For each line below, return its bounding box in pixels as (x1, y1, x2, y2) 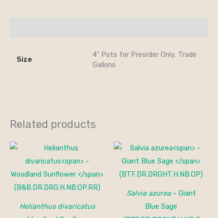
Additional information (10, 22, 91, 32)
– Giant (170, 188, 196, 198)
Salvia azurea (126, 188, 171, 198)
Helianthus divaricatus (19, 201, 95, 211)
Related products (10, 118, 96, 130)
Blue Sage (145, 201, 177, 211)
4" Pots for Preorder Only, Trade (92, 50, 197, 59)
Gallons (92, 60, 116, 69)
